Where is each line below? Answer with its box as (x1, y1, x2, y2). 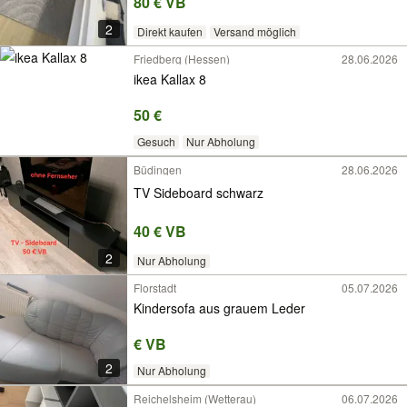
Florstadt (134, 280, 176, 295)
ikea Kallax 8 (134, 69, 206, 88)
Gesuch (136, 134, 175, 150)
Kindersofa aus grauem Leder (134, 298, 305, 317)
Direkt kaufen (136, 24, 203, 40)
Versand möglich (213, 24, 296, 40)
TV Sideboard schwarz (216, 183, 263, 202)
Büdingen (134, 162, 182, 177)
